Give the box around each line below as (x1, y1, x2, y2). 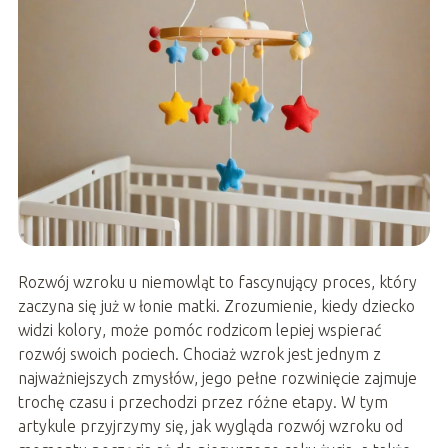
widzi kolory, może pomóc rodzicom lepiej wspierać (17, 321, 381, 340)
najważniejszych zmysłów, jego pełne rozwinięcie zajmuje (17, 369, 417, 388)
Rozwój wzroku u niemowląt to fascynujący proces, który (17, 273, 417, 292)
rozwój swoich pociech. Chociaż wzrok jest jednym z (17, 345, 381, 364)
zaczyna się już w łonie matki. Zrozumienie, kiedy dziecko (17, 297, 415, 316)
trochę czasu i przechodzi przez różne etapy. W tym (17, 393, 388, 412)
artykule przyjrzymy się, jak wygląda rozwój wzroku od (17, 417, 403, 436)
